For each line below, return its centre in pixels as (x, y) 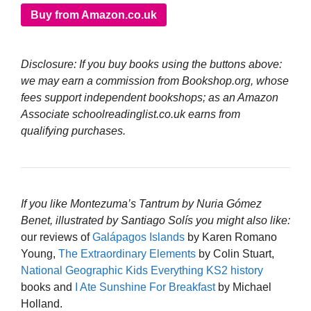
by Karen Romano (231, 237)
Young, (40, 254)
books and (48, 287)
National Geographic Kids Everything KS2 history (142, 271)
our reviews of (57, 237)
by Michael (243, 287)
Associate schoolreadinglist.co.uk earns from (131, 115)
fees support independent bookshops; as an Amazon (150, 98)
